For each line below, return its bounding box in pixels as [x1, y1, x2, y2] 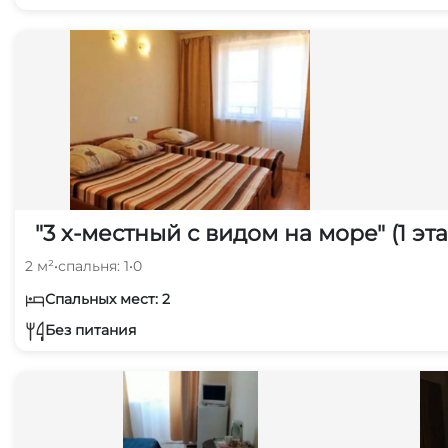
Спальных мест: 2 [45, 290, 170, 308]
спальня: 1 [58, 257, 129, 275]
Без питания [45, 320, 136, 339]
